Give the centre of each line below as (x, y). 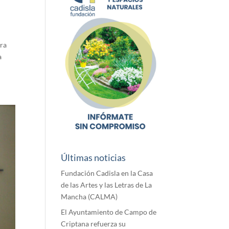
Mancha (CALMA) (89, 196)
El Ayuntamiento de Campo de (109, 212)
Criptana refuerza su (94, 223)
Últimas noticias (94, 157)
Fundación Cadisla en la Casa (107, 173)
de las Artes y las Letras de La (107, 185)
